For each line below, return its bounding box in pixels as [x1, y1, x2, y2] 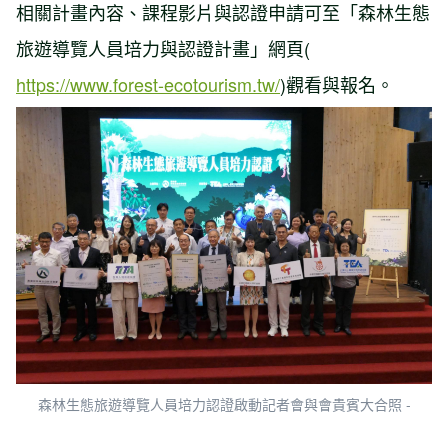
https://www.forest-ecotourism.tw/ [16, 71, 280, 98]
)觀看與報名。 [280, 71, 394, 98]
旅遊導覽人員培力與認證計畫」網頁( [16, 35, 310, 62]
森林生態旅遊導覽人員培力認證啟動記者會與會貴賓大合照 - [37, 394, 411, 415]
